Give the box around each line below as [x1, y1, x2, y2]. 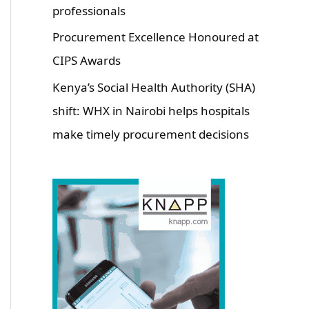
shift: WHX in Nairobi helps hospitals [52, 102, 250, 119]
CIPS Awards [52, 52, 121, 69]
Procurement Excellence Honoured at [52, 29, 259, 46]
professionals [52, 3, 126, 19]
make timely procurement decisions [52, 126, 249, 142]
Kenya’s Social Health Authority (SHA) [52, 79, 255, 95]
